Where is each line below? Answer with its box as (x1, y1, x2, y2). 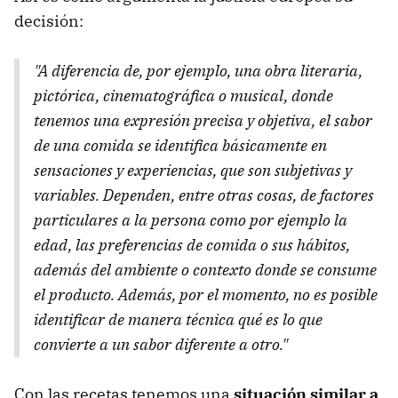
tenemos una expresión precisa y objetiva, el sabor (34, 110, 372, 131)
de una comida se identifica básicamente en (34, 135, 327, 156)
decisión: (14, 11, 84, 32)
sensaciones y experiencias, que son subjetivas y (34, 160, 352, 181)
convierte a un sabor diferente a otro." (34, 334, 288, 355)
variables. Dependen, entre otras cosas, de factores (34, 185, 374, 206)
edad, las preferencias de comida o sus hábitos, (34, 235, 350, 256)
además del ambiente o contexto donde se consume (34, 259, 377, 281)
